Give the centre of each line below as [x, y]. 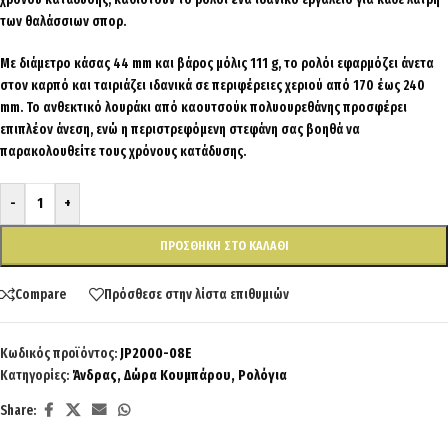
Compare [40, 294]
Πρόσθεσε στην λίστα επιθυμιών [196, 294]
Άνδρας [94, 376]
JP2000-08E [156, 354]
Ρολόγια [262, 376]
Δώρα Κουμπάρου [177, 376]
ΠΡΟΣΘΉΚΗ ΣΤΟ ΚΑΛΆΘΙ [224, 246]
